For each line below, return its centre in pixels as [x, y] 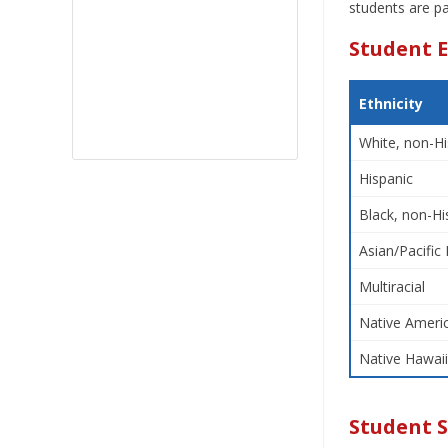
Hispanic [386, 178]
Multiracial [392, 286]
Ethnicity [391, 103]
